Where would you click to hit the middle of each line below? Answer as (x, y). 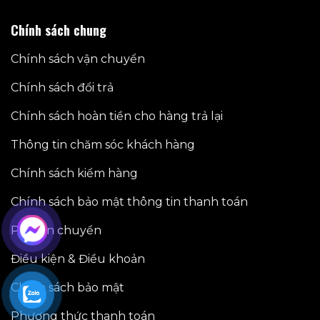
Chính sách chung (58, 30)
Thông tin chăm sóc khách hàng (102, 144)
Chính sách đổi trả (62, 87)
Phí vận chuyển (56, 230)
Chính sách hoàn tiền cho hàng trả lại (116, 116)
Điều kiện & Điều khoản (77, 259)
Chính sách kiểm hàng (74, 173)
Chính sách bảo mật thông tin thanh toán (129, 201)
